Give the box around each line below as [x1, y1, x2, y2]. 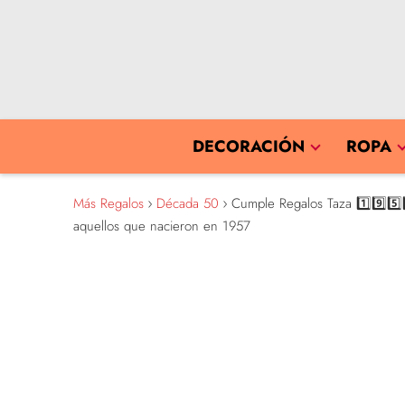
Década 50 [155, 193, 219, 213]
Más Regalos [72, 193, 144, 213]
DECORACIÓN [193, 135, 305, 158]
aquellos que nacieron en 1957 [72, 216, 250, 236]
